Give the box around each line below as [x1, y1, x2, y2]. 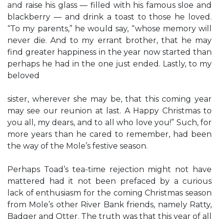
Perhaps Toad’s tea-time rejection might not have [7, 165, 212, 174]
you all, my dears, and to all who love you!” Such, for [7, 118, 212, 127]
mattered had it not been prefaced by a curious [7, 176, 212, 186]
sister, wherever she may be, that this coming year [7, 94, 212, 104]
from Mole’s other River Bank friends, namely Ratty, [7, 200, 212, 209]
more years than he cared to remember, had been [7, 130, 212, 139]
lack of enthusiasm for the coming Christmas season [7, 188, 212, 197]
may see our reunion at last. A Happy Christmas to [7, 106, 212, 115]
